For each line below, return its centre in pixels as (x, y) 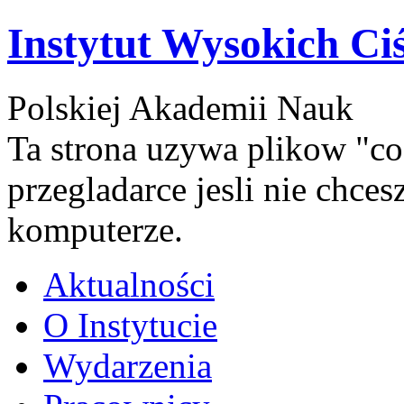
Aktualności (129, 284)
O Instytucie (130, 325)
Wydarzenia (128, 365)
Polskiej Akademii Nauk (180, 107)
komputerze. (95, 229)
